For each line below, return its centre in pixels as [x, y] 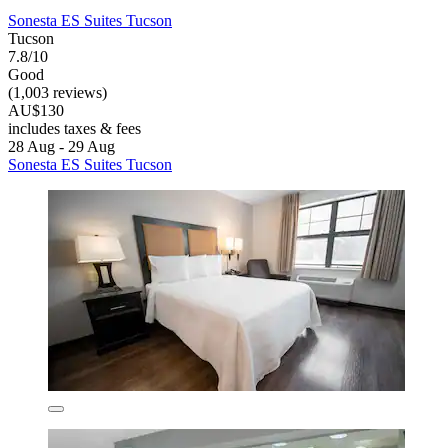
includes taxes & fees [74, 129]
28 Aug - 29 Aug [61, 147]
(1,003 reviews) [57, 93]
